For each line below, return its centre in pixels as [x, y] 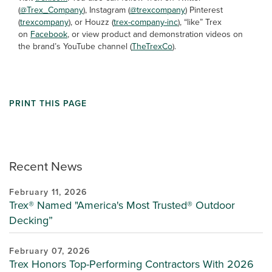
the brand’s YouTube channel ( [75, 46]
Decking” [31, 220]
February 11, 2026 [48, 192]
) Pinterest [204, 10]
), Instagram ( [107, 10]
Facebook [49, 34]
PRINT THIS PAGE [48, 103]
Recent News [46, 166]
